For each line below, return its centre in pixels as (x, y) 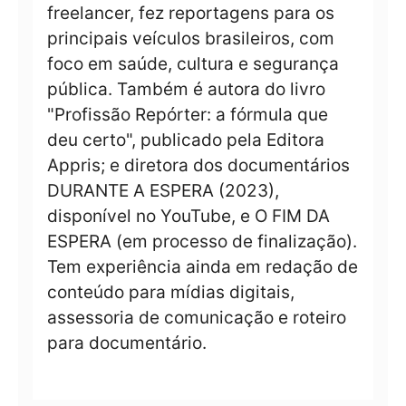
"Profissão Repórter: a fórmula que (188, 115)
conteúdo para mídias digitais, (171, 293)
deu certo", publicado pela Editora (186, 140)
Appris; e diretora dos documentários (198, 166)
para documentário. (127, 343)
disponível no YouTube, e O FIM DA (188, 217)
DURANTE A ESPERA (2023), (163, 191)
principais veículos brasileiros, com (191, 39)
